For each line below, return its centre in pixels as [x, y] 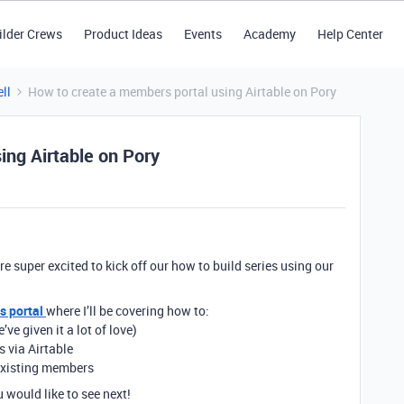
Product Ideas [123, 34]
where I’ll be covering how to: [128, 311]
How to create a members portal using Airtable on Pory [182, 92]
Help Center [350, 34]
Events [202, 34]
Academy [269, 34]
